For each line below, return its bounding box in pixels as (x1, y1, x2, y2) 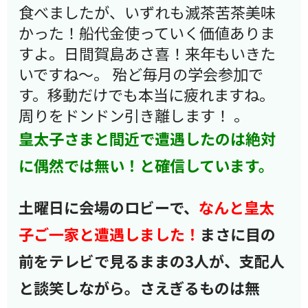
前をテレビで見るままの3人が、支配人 (19, 249, 285, 272)
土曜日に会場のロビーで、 (19, 195, 199, 218)
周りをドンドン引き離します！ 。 (19, 103, 250, 126)
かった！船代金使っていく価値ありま (19, 21, 276, 43)
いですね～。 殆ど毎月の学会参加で (19, 62, 264, 85)
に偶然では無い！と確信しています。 (19, 153, 274, 176)
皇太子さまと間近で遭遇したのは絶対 (19, 126, 276, 149)
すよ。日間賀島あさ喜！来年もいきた (19, 41, 276, 64)
